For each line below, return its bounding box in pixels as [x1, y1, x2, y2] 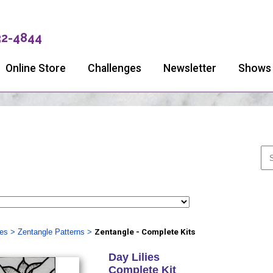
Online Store [5, 62, 66, 74]
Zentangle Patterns [17, 227, 85, 236]
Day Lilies [108, 251, 160, 263]
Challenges [88, 62, 141, 74]
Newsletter [163, 62, 216, 74]
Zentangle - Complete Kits [94, 227, 196, 236]
